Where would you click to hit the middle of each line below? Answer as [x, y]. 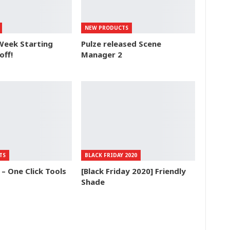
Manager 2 [102, 54]
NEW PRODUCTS [107, 27]
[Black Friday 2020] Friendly [134, 171]
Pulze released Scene [121, 43]
